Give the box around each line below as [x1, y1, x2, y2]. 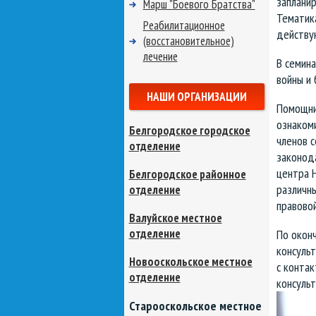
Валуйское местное [128, 210, 222, 226]
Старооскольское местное [128, 298, 262, 314]
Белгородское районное [128, 166, 246, 182]
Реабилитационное [142, 18, 225, 33]
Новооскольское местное [128, 254, 253, 269]
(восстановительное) [142, 33, 234, 49]
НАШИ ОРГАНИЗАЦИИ [146, 89, 247, 104]
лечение [142, 49, 178, 64]
